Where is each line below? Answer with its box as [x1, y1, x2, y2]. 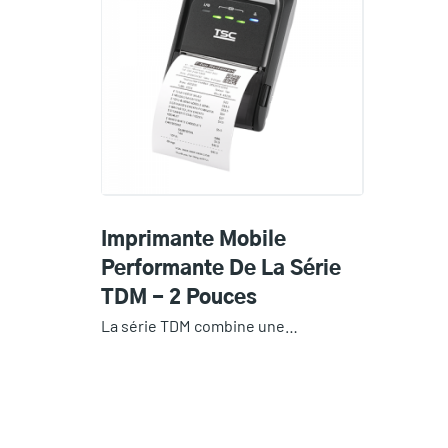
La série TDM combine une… [100, 315, 298, 335]
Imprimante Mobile [100, 229, 286, 250]
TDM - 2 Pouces [100, 287, 257, 308]
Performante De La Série [100, 258, 341, 279]
